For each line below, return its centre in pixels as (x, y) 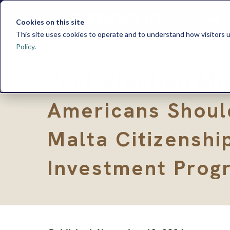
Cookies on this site (50, 22)
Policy (25, 46)
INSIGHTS (71, 62)
